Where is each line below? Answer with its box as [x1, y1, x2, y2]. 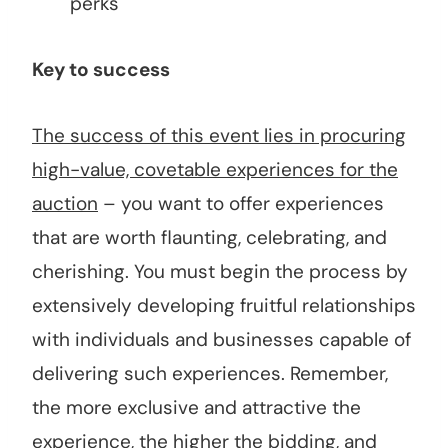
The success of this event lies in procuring [32, 123, 406, 149]
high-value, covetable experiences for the [32, 157, 398, 183]
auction [32, 191, 98, 217]
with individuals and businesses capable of [32, 327, 411, 353]
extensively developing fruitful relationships [32, 293, 416, 319]
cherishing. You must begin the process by [32, 259, 408, 285]
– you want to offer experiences [98, 191, 384, 217]
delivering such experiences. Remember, [32, 361, 388, 387]
